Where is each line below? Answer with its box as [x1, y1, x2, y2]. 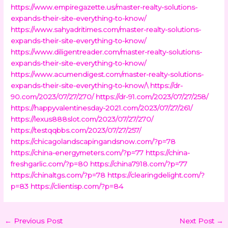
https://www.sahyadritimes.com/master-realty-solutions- [11, 25, 202, 34]
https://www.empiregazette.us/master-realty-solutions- [11, 3, 198, 11]
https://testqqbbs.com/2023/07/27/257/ [11, 126, 141, 134]
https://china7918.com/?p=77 [90, 159, 188, 168]
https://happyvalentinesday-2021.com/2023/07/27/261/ [11, 103, 193, 112]
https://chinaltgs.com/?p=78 [11, 170, 106, 179]
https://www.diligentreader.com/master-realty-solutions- [11, 47, 203, 56]
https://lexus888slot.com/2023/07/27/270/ [11, 115, 154, 123]
